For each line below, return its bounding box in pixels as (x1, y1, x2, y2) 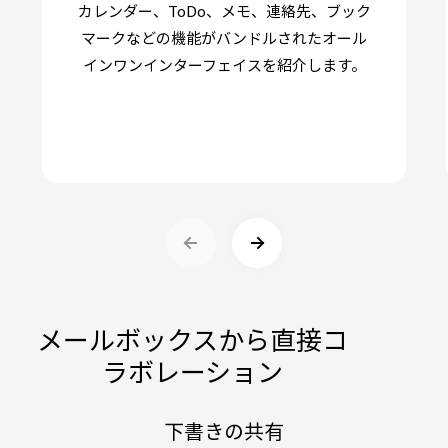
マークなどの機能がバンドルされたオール (81, 26, 368, 49)
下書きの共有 (164, 415, 284, 445)
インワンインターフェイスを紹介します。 (82, 53, 366, 76)
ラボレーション (101, 351, 283, 390)
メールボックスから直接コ (36, 319, 348, 358)
